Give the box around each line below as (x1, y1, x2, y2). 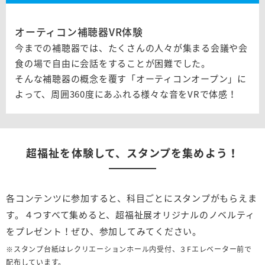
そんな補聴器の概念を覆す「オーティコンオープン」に (15, 72, 247, 86)
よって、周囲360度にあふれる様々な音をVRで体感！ (15, 88, 237, 101)
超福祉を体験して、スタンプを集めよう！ (26, 145, 239, 161)
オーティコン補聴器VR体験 (15, 24, 143, 40)
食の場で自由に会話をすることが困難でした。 (15, 57, 211, 70)
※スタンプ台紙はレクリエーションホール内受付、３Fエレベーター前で (6, 243, 252, 254)
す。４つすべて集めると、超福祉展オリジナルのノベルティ (6, 208, 255, 222)
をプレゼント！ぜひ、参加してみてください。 (6, 225, 202, 238)
